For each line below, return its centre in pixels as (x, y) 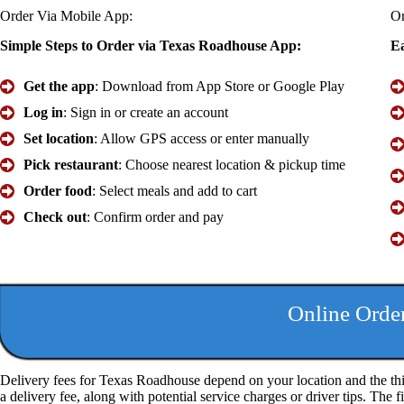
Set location (59, 139)
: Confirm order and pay (155, 217)
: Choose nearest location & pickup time (232, 165)
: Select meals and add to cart (174, 191)
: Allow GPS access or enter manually (202, 139)
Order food (58, 191)
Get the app (59, 87)
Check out (55, 217)
